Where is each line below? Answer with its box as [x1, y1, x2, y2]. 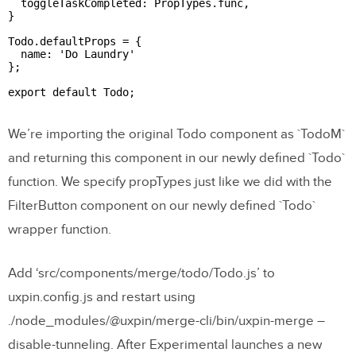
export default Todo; [8, 85, 135, 99]
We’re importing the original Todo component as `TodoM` [8, 126, 345, 142]
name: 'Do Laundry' [8, 47, 135, 60]
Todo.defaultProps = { [8, 34, 141, 48]
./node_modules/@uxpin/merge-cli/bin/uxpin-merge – [8, 312, 325, 329]
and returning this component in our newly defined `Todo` [8, 149, 345, 166]
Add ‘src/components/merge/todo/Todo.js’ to [8, 265, 275, 281]
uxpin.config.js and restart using [8, 288, 195, 305]
